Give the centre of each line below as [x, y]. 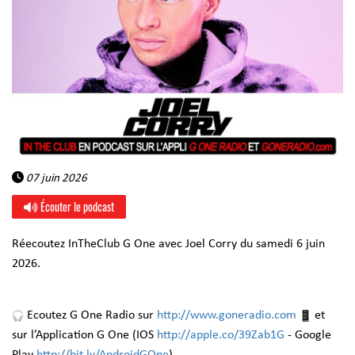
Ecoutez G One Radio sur [90, 315]
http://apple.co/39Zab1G [221, 335]
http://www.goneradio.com [227, 315]
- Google [309, 335]
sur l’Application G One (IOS [83, 335]
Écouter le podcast [76, 206]
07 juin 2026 [55, 179]
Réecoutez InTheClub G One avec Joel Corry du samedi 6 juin [168, 244]
